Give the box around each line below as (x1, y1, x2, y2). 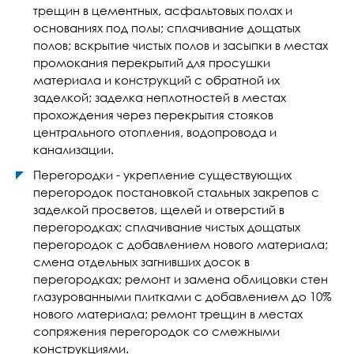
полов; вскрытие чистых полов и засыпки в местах (33, 38, 328, 52)
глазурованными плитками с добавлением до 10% (33, 289, 332, 303)
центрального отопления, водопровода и (33, 125, 277, 139)
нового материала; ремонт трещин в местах (33, 307, 303, 321)
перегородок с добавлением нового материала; (33, 237, 328, 251)
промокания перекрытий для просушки (33, 55, 270, 70)
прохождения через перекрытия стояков (33, 107, 273, 122)
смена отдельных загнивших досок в (33, 254, 250, 269)
